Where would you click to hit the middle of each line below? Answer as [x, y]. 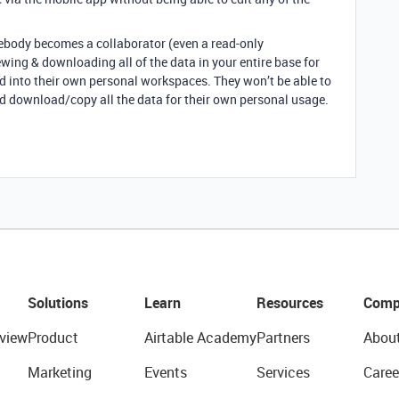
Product [53, 338]
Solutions [57, 303]
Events [165, 372]
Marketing [59, 372]
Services [283, 372]
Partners [283, 338]
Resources [289, 303]
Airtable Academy [200, 338]
